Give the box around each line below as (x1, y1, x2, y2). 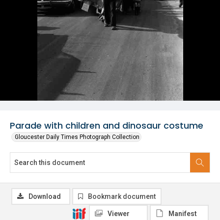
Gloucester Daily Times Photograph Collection (15, 134, 139, 140)
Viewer (108, 210, 130, 218)
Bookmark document (88, 192, 156, 200)
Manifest (168, 210, 197, 218)
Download (28, 192, 61, 200)
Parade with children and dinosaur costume (10, 119, 203, 132)
